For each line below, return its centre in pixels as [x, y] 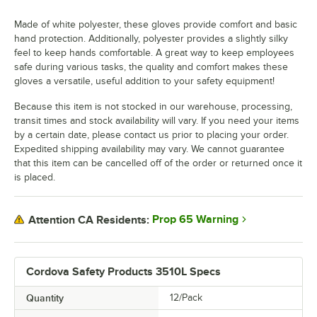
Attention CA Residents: [89, 220]
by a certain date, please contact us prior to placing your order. [151, 135]
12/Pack [186, 298]
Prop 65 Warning [195, 220]
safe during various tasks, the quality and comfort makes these [151, 67]
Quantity [45, 298]
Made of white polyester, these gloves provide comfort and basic [156, 25]
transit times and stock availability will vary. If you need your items [157, 121]
